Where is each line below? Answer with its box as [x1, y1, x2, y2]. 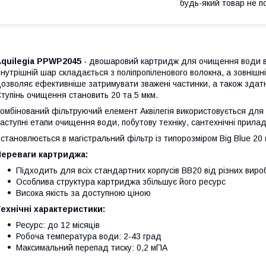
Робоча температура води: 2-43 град [16, 231, 161, 241]
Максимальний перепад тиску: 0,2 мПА [16, 242, 167, 252]
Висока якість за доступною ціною [16, 188, 151, 198]
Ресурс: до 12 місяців [16, 220, 100, 230]
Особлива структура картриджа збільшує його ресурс [16, 176, 226, 186]
